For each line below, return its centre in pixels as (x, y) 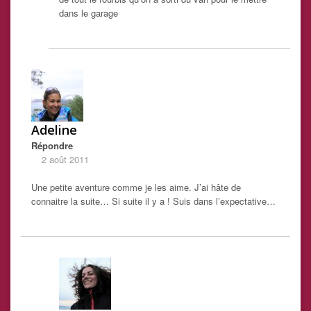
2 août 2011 (65, 160)
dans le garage (89, 13)
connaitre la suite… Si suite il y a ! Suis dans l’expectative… (153, 201)
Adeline (54, 130)
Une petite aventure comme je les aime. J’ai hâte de (136, 187)
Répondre (52, 146)
